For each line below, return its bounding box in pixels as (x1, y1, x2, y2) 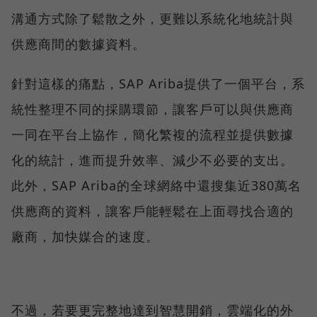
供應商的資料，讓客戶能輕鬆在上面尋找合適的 (11, 202, 294, 220)
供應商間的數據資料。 (11, 35, 146, 53)
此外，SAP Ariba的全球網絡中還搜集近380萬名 (11, 177, 301, 195)
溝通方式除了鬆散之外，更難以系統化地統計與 (11, 10, 294, 28)
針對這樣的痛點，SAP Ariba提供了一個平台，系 (11, 75, 305, 93)
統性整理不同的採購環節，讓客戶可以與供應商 (11, 100, 294, 118)
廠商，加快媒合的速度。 (11, 228, 159, 246)
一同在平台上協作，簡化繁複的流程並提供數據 (11, 126, 294, 144)
